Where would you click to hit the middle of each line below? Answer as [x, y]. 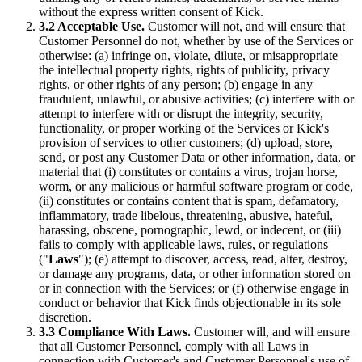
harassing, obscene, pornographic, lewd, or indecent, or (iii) [190, 229]
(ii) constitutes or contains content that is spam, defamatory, [189, 200]
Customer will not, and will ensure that [245, 26]
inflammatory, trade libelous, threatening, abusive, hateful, [186, 215]
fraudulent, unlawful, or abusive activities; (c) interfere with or [196, 99]
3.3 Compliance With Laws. [115, 331]
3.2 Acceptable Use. [92, 26]
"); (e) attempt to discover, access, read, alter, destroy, [213, 259]
